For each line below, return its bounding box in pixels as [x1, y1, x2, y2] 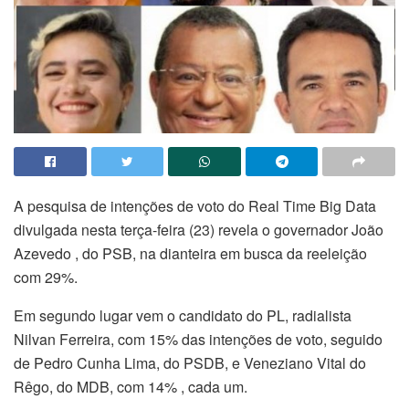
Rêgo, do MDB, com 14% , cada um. [14, 376, 247, 398]
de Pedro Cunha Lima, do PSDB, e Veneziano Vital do [14, 352, 366, 374]
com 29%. [14, 267, 78, 288]
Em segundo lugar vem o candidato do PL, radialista [14, 305, 351, 327]
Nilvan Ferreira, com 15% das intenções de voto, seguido [14, 329, 383, 351]
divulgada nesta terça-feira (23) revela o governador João [14, 219, 383, 241]
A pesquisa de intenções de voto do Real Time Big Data [14, 195, 376, 217]
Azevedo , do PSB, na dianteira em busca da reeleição [14, 243, 367, 265]
